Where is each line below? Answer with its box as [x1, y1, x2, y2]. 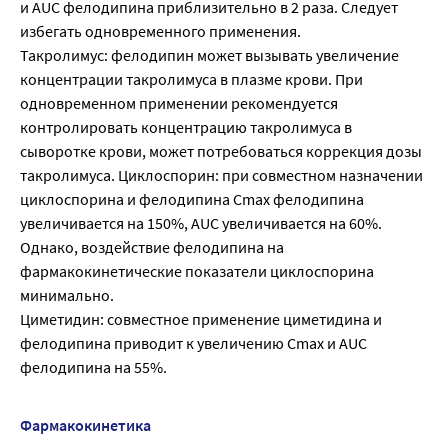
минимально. [20, 285, 114, 306]
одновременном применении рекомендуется [20, 93, 338, 114]
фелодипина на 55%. [20, 357, 167, 378]
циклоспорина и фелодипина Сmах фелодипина [20, 189, 364, 210]
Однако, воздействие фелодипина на [20, 237, 284, 258]
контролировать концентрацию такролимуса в [20, 117, 352, 138]
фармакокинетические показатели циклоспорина [20, 261, 374, 282]
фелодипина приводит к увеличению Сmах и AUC [20, 333, 367, 354]
